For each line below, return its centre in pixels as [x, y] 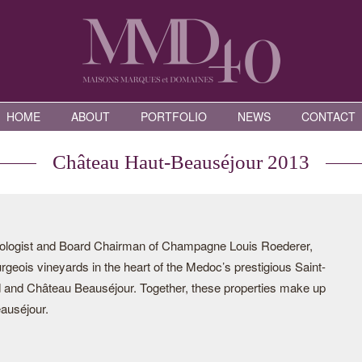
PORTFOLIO [174, 116]
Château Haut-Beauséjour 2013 [181, 162]
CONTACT [328, 116]
